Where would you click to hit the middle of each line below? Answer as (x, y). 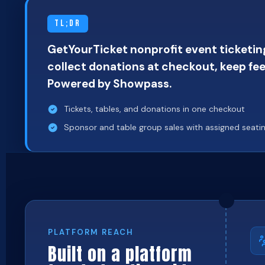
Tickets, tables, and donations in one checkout (154, 109)
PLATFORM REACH (91, 232)
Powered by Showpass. (109, 84)
